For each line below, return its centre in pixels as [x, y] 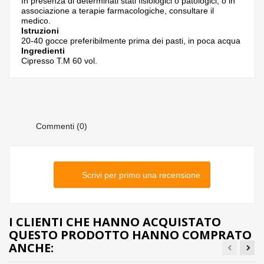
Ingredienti [43, 51]
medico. [36, 21]
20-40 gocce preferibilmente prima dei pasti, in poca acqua [131, 41]
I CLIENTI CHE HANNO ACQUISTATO [115, 222]
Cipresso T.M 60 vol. [59, 61]
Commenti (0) [60, 126]
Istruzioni [40, 31]
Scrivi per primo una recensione [141, 175]
